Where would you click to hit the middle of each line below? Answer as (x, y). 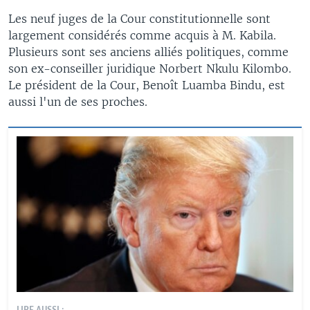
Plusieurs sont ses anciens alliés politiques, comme (148, 52)
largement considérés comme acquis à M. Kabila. (142, 35)
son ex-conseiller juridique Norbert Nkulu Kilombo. (150, 69)
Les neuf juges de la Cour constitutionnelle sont (139, 19)
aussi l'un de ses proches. (78, 102)
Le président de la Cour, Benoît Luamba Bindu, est (147, 85)
